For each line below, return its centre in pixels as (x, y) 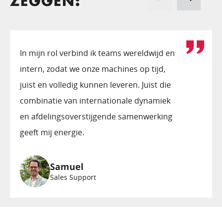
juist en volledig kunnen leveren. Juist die (95, 84)
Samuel (67, 166)
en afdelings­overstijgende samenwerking (96, 116)
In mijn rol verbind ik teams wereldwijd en (97, 53)
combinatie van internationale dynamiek (95, 100)
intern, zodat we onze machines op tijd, (93, 69)
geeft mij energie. (52, 132)
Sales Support (73, 177)
